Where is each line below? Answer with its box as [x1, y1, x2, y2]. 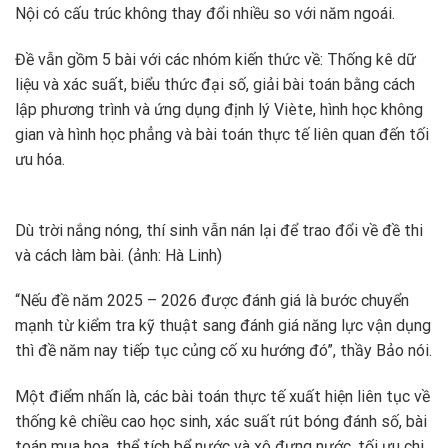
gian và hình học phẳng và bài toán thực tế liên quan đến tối [15, 124, 429, 144]
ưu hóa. [15, 149, 65, 169]
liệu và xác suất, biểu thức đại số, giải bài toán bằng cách [15, 74, 415, 94]
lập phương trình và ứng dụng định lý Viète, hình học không [15, 99, 423, 119]
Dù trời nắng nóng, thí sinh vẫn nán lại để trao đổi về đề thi [15, 220, 423, 240]
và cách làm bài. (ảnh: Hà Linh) [15, 245, 222, 265]
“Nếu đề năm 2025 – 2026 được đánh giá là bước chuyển [15, 291, 409, 311]
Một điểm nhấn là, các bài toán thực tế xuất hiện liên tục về [15, 387, 430, 407]
